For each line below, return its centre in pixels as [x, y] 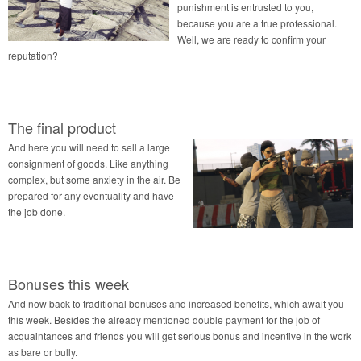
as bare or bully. [43, 351]
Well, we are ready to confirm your [251, 39]
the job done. [37, 211]
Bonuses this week [68, 283]
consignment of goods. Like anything [88, 163]
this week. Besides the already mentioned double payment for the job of [164, 319]
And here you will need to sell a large [89, 147]
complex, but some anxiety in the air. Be [94, 179]
